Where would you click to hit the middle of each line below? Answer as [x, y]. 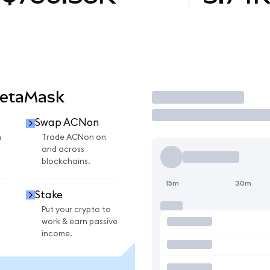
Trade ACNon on [74, 138]
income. [57, 234]
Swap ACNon [67, 123]
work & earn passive [80, 221]
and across [63, 150]
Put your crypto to [76, 209]
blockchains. [66, 162]
